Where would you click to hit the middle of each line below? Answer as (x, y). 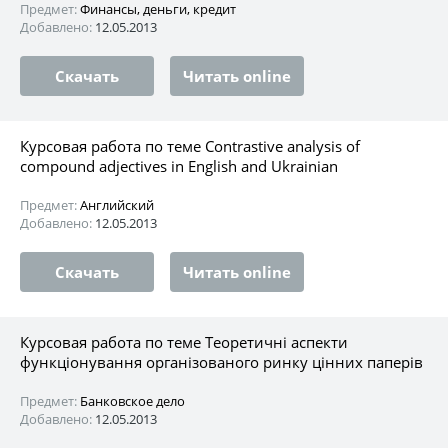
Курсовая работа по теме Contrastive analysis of (190, 145)
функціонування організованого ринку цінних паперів (221, 361)
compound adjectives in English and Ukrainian (179, 165)
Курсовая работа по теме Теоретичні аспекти (184, 341)
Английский (117, 204)
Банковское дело (132, 400)
